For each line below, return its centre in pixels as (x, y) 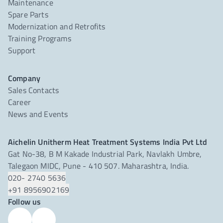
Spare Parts (28, 14)
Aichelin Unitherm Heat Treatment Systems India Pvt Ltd (108, 142)
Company (24, 78)
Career (19, 102)
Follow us (25, 202)
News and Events (38, 114)
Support (22, 50)
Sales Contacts (34, 90)
